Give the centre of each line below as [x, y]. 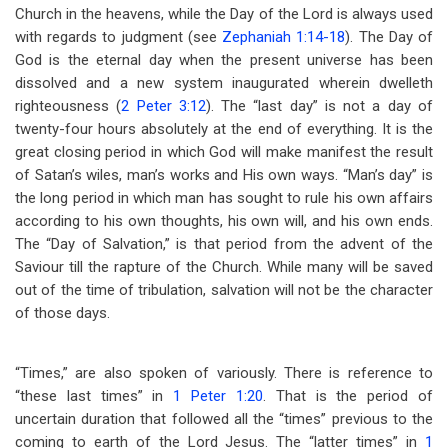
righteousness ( [68, 106]
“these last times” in [94, 396]
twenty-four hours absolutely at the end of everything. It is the [224, 129]
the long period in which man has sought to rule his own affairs [224, 198]
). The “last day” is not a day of [319, 106]
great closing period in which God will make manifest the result [224, 152]
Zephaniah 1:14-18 [284, 37]
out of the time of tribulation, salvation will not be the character [224, 290]
